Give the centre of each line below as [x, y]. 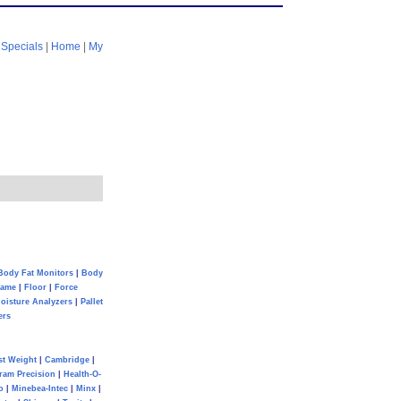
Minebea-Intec [40, 388]
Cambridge [67, 360]
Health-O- [82, 374]
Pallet [91, 302]
